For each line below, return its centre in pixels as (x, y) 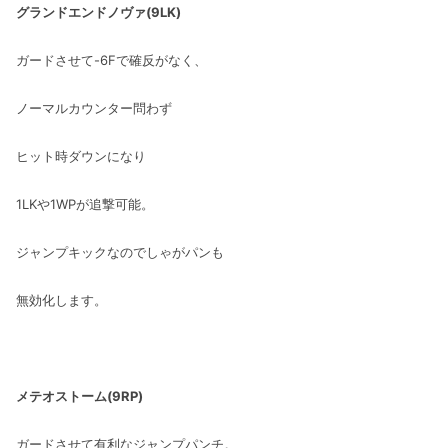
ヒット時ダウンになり (81, 155)
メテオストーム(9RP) (79, 395)
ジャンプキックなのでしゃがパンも (120, 251)
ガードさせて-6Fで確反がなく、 (111, 59)
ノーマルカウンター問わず (94, 107)
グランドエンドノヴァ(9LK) (98, 11)
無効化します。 (61, 299)
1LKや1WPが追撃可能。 (85, 203)
